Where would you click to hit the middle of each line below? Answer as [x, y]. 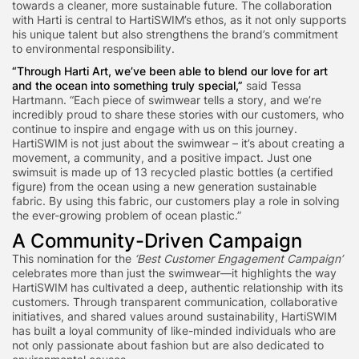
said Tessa [272, 86]
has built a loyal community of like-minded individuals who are [174, 331]
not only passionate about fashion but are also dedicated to [168, 345]
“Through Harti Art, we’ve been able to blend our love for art [170, 71]
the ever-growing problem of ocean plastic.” [127, 216]
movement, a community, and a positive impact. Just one [162, 158]
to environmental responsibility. [93, 49]
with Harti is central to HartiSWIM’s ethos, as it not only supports [179, 20]
